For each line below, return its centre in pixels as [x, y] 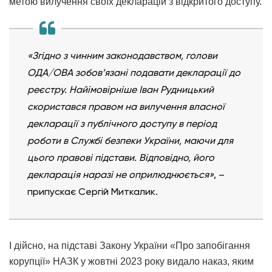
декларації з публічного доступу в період [122, 124]
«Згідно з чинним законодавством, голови [122, 56]
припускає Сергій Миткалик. [93, 192]
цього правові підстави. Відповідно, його [121, 158]
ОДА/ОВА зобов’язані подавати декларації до [134, 73]
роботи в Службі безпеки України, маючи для [130, 141]
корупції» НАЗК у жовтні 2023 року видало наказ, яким [131, 262]
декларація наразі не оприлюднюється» [121, 175]
